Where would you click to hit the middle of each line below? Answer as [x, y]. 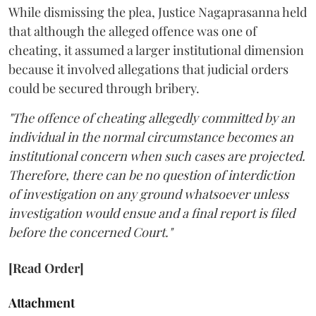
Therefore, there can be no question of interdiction [152, 175]
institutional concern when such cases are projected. [157, 156]
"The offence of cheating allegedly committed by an [152, 118]
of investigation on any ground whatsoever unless [148, 194]
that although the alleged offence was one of [133, 31]
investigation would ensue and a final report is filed [152, 213]
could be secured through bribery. [104, 89]
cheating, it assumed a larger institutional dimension [156, 50]
